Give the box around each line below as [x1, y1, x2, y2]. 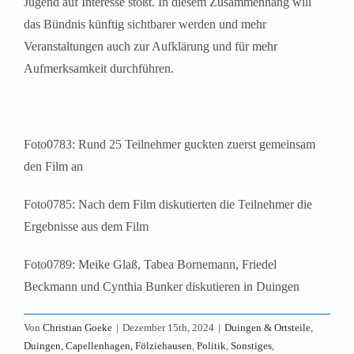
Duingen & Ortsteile [224, 322, 311, 334]
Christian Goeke [43, 322, 112, 334]
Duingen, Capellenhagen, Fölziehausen [24, 340, 192, 352]
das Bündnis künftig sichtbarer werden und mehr [24, 17, 266, 32]
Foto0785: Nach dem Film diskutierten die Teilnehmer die [24, 198, 312, 212]
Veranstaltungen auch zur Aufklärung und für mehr [24, 40, 277, 54]
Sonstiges [231, 340, 272, 352]
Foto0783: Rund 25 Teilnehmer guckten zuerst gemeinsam [24, 137, 315, 152]
